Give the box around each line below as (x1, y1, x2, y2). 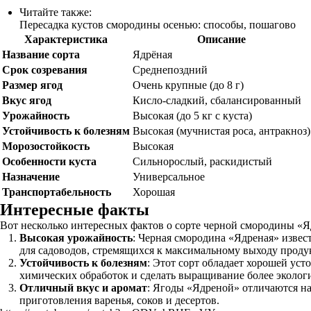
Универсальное (133, 171, 205, 183)
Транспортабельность (2, 186, 111, 198)
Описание (197, 33, 246, 45)
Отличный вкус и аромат (19, 282, 147, 294)
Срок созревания (2, 64, 87, 76)
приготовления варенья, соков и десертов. (19, 294, 219, 306)
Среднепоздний (133, 64, 208, 76)
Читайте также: (19, 6, 92, 18)
